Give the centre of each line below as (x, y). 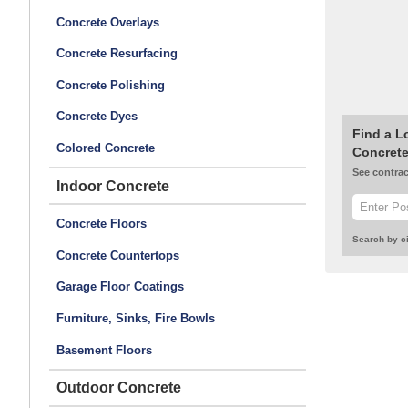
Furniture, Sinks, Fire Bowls (135, 319)
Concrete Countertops (117, 255)
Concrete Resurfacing (117, 54)
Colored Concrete (105, 148)
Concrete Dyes (97, 117)
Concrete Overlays (107, 22)
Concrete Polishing (110, 85)
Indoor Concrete (112, 186)
